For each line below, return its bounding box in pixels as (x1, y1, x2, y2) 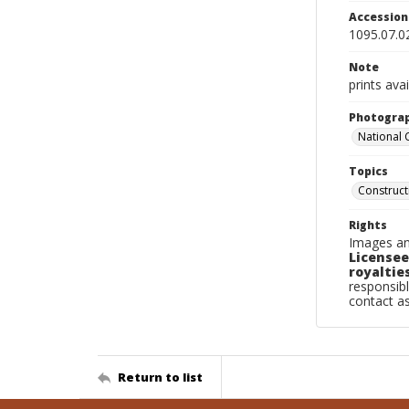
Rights (349, 217, 387, 233)
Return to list (118, 368, 203, 385)
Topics (349, 163, 388, 179)
